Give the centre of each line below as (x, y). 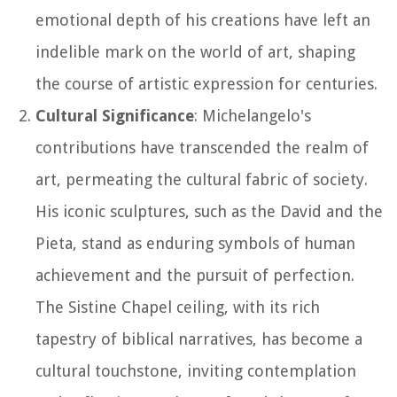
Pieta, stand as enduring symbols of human (195, 243)
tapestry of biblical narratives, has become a (199, 339)
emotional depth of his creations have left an (203, 19)
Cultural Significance (115, 115)
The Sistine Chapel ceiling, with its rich (178, 307)
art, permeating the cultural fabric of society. (202, 179)
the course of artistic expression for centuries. (206, 83)
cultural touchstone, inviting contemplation (196, 370)
